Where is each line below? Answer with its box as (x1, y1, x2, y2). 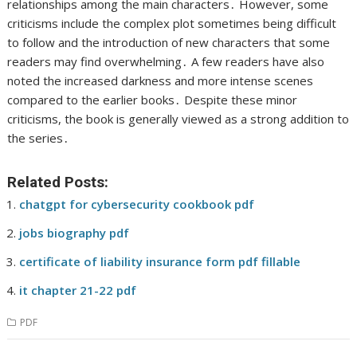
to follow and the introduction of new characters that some (7, 34, 331, 51)
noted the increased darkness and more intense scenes (7, 73, 314, 89)
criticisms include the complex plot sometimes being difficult (7, 15, 337, 32)
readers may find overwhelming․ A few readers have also (7, 53, 325, 70)
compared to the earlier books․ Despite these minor (7, 92, 298, 108)
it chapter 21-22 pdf (19, 282, 137, 299)
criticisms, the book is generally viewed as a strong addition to (7, 111, 350, 127)
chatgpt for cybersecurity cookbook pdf (19, 196, 255, 213)
